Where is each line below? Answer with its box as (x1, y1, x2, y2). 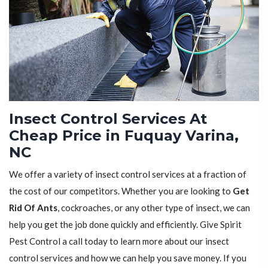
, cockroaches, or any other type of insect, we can (57, 202, 250, 214)
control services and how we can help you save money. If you (9, 252, 246, 264)
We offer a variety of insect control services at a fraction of (9, 169, 246, 180)
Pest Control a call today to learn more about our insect (9, 236, 229, 247)
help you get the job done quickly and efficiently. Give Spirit (9, 219, 242, 230)
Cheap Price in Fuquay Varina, (9, 127, 239, 145)
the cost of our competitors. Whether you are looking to (9, 185, 233, 197)
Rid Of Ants (9, 202, 57, 214)
